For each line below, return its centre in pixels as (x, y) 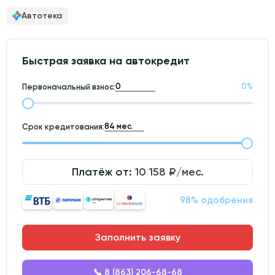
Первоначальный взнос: (69, 87)
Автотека (42, 16)
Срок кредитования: (63, 126)
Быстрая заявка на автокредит (106, 61)
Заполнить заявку (137, 237)
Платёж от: (103, 172)
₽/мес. (184, 172)
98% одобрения (216, 200)
